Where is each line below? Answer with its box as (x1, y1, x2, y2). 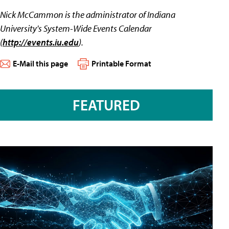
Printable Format (91, 58, 151, 68)
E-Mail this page (13, 58, 68, 68)
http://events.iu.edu (3, 36, 79, 48)
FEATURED (73, 96, 140, 114)
